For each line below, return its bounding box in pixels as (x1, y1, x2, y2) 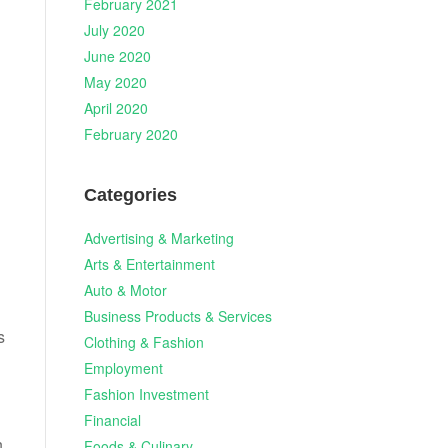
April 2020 (83, 98, 148, 118)
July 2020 (83, 20, 145, 40)
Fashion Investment (83, 383, 209, 404)
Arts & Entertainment (83, 253, 215, 274)
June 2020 (83, 46, 151, 66)
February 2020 (83, 124, 178, 144)
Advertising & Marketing (83, 227, 234, 248)
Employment (83, 357, 163, 378)
